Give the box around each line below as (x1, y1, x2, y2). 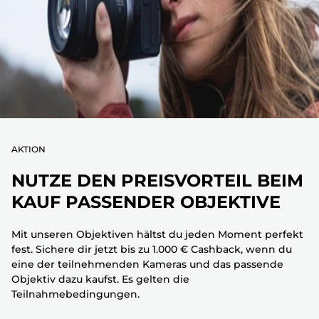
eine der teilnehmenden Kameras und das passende (11, 257, 283, 271)
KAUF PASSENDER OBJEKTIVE (11, 191, 281, 212)
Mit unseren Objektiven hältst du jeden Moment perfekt (11, 227, 303, 241)
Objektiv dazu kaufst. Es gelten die (11, 272, 189, 286)
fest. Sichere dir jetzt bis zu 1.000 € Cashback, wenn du (11, 242, 292, 256)
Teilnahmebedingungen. (11, 287, 140, 300)
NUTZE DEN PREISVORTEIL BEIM (11, 169, 303, 191)
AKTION (11, 144, 46, 155)
